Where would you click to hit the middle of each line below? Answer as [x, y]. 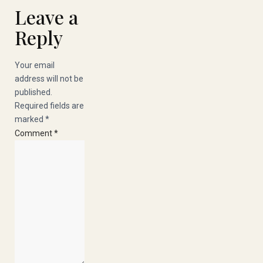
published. [33, 92]
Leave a [46, 17]
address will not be [49, 79]
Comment [34, 133]
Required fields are [49, 106]
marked [30, 119]
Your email [35, 65]
